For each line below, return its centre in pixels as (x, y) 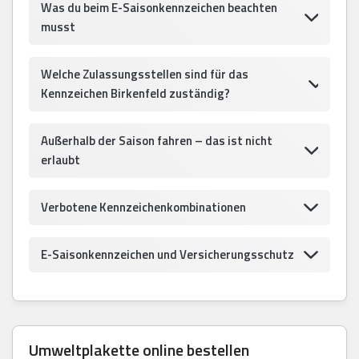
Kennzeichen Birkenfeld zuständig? (135, 93)
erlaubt (61, 159)
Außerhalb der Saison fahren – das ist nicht (157, 140)
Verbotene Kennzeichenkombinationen (143, 207)
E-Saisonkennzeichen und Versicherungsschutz (167, 254)
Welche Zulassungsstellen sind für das (145, 74)
